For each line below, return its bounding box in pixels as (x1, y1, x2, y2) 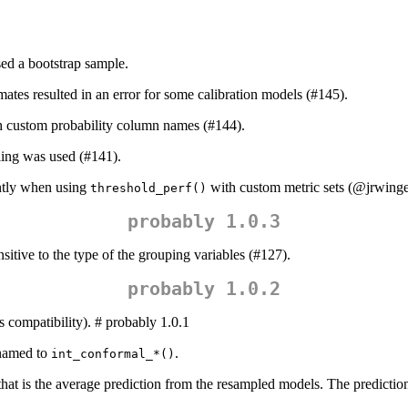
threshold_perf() (90, 181, 207, 196)
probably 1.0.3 (127, 210, 280, 233)
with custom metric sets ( (207, 179, 352, 196)
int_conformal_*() (51, 347, 175, 362)
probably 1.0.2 (127, 278, 280, 301)
